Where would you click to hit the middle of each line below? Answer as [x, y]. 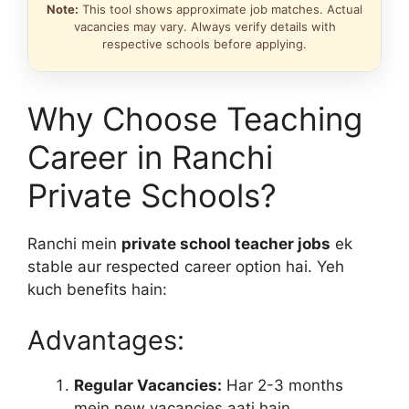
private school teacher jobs [226, 244]
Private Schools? [152, 195]
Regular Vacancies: [148, 385]
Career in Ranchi [150, 157]
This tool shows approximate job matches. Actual [220, 9]
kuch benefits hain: [97, 289]
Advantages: [106, 340]
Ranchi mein [74, 244]
